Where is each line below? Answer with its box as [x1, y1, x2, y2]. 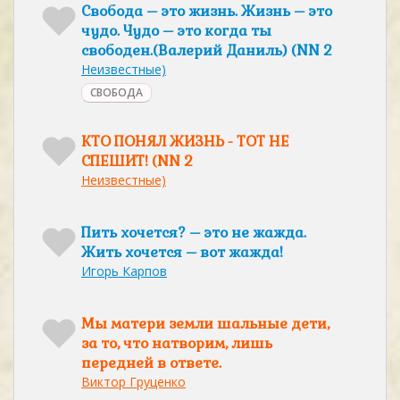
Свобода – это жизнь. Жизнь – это [81, 2, 332, 21]
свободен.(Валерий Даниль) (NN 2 [81, 41, 332, 60]
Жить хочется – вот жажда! [81, 243, 283, 262]
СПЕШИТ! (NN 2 [81, 152, 193, 171]
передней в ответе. [81, 354, 221, 372]
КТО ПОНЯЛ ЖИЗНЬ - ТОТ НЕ [81, 132, 289, 151]
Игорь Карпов [81, 262, 167, 279]
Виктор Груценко [81, 373, 186, 390]
